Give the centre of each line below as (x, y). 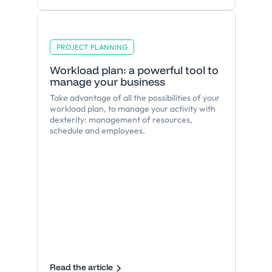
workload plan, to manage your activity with (132, 108)
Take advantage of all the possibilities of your (134, 97)
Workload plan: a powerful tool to (134, 70)
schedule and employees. (97, 130)
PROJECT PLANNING (92, 47)
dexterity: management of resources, (121, 119)
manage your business (107, 81)
